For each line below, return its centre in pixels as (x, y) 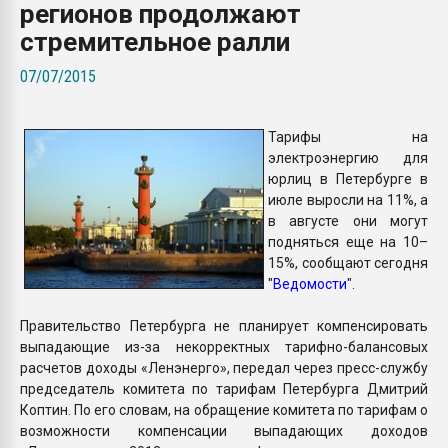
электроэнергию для (348, 157)
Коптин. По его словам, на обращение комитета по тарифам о (224, 409)
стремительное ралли (155, 41)
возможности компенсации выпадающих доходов (224, 430)
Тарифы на (348, 136)
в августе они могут (348, 220)
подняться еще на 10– (348, 241)
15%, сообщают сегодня (348, 262)
